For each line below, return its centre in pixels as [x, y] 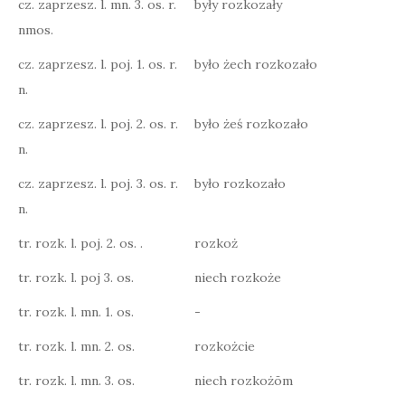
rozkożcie [225, 346]
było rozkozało [240, 184]
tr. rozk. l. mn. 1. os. [76, 312]
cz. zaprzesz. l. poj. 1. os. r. [98, 64]
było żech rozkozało [256, 64]
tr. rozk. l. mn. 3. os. [76, 381]
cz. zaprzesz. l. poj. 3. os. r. [98, 184]
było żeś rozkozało [251, 124]
